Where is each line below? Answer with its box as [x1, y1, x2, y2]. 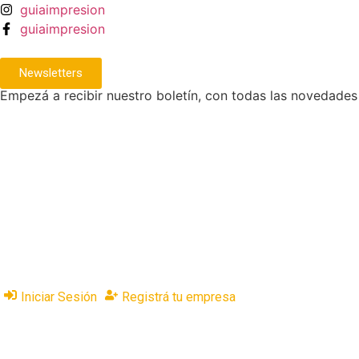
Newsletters [19, 66, 83, 80]
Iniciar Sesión [21, 289, 97, 305]
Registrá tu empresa [122, 289, 236, 305]
